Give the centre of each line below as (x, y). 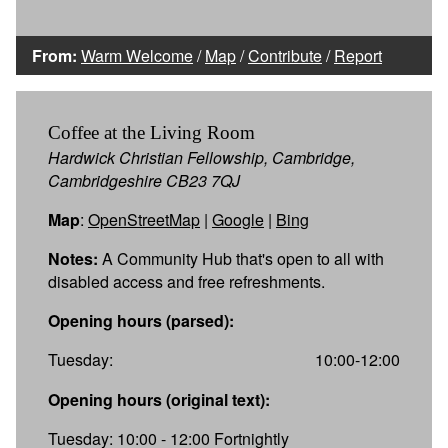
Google (238, 219)
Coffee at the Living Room (151, 132)
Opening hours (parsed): (141, 320)
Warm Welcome (137, 55)
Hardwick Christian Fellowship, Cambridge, (201, 157)
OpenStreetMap (144, 219)
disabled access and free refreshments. (186, 281)
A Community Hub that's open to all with (241, 258)
